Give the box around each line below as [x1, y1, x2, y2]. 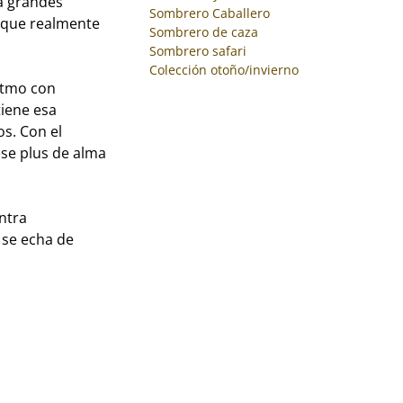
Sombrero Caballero [148, 4, 270, 22]
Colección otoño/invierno [148, 60, 299, 78]
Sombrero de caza [148, 22, 258, 40]
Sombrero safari [148, 41, 246, 59]
